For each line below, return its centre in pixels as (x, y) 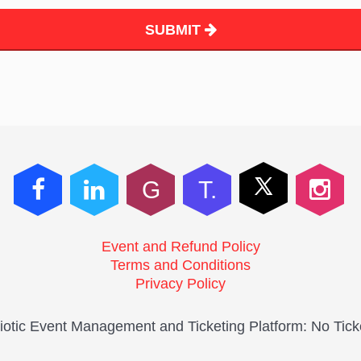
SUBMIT (174, 30)
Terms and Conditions (180, 265)
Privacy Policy (180, 284)
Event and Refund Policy (180, 247)
